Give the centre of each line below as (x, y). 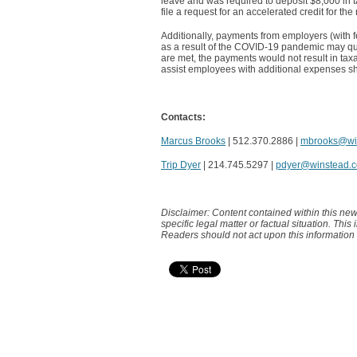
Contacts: (183, 117)
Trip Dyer (181, 165)
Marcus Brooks (193, 141)
